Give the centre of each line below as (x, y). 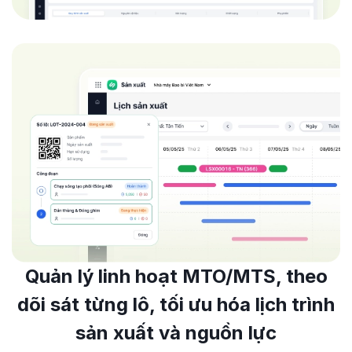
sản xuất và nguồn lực (176, 332)
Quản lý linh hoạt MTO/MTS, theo (176, 276)
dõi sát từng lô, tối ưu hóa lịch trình (176, 304)
